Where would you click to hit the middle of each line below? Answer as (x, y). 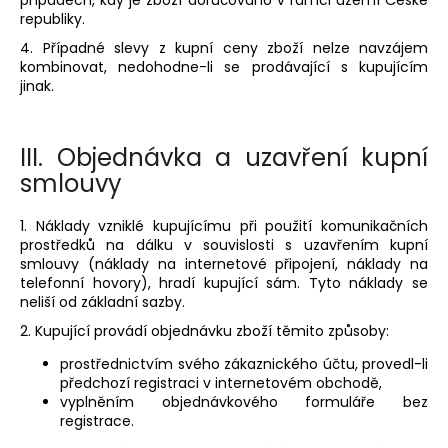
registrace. (101, 420)
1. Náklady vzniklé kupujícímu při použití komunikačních (224, 225)
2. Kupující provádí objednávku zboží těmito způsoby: (204, 330)
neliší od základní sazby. (102, 301)
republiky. (52, 19)
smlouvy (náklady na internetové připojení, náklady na (224, 263)
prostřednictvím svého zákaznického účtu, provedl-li (244, 363)
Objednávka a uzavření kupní (242, 157)
